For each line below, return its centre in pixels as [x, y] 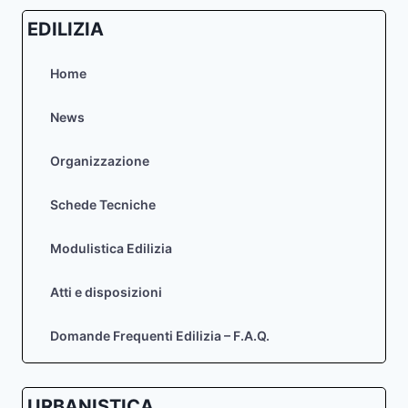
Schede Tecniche [103, 205]
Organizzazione [100, 161]
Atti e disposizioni [106, 292]
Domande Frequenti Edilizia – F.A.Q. [160, 336]
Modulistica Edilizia [111, 249]
